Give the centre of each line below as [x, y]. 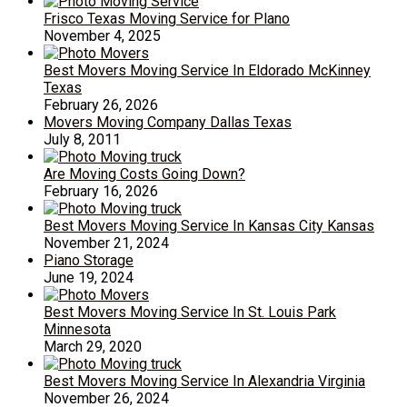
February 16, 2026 [101, 191]
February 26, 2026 [101, 104]
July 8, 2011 [82, 139]
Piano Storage [89, 260]
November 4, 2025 [102, 35]
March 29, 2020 [93, 346]
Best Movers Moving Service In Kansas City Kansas [209, 225]
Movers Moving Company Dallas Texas [168, 122]
